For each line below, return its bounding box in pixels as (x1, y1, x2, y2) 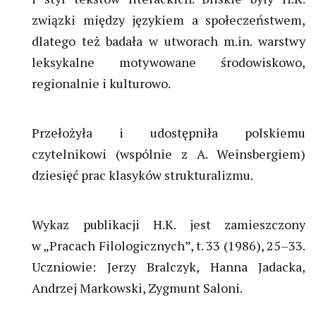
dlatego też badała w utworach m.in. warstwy (32, 32, 305, 50)
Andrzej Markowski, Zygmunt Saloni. (32, 279, 243, 297)
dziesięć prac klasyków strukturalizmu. (32, 166, 253, 184)
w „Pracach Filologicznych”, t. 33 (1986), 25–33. (32, 237, 305, 255)
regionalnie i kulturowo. (32, 75, 171, 92)
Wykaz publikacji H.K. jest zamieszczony (32, 216, 305, 233)
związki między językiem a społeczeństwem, (32, 11, 305, 29)
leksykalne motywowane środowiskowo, (32, 54, 305, 71)
